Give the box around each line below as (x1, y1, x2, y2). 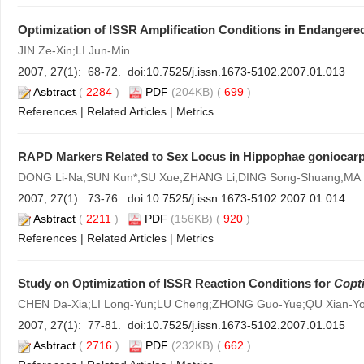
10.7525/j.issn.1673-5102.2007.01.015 (146, 318, 345, 331)
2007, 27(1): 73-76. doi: (18, 192, 146, 205)
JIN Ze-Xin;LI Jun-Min (18, 44, 130, 57)
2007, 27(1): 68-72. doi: (18, 65, 146, 78)
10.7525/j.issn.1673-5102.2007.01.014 (146, 192, 345, 205)
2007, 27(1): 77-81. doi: (18, 318, 146, 331)
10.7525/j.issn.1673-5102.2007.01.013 (146, 65, 345, 78)
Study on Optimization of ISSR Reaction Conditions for (18, 276, 334, 290)
